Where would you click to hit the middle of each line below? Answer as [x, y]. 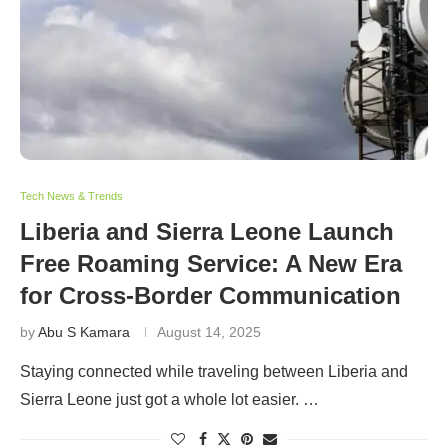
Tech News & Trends [71, 196]
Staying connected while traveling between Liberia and [214, 372]
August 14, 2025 [209, 332]
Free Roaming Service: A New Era [211, 264]
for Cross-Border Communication [210, 296]
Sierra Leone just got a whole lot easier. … [169, 400]
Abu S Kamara [84, 332]
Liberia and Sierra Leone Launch [207, 232]
